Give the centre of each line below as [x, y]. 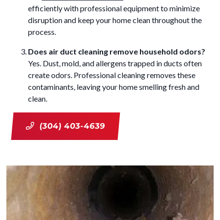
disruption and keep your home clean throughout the [115, 20]
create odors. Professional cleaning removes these [112, 75]
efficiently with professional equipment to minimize [114, 8]
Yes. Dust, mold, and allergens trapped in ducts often [115, 63]
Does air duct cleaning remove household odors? [117, 51]
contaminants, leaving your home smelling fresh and [114, 86]
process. [42, 31]
